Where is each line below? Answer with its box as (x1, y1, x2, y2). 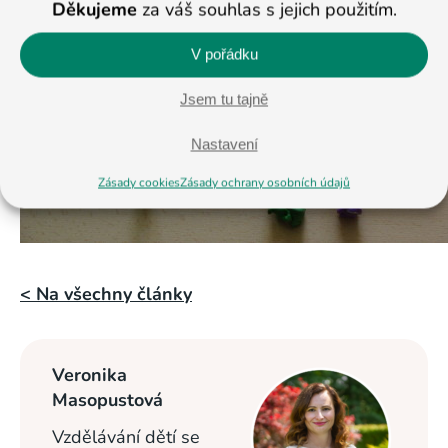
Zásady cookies (98, 174, 180, 190)
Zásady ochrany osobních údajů (180, 174, 350, 190)
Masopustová (52, 388, 163, 412)
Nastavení (190, 135, 258, 153)
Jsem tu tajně (180, 90, 268, 108)
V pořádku (190, 45, 258, 63)
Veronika (52, 363, 127, 387)
